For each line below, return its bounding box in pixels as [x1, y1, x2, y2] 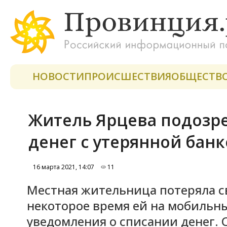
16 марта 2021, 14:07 [28, 163, 96, 171]
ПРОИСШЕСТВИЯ [84, 69, 171, 83]
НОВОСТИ [32, 69, 84, 83]
